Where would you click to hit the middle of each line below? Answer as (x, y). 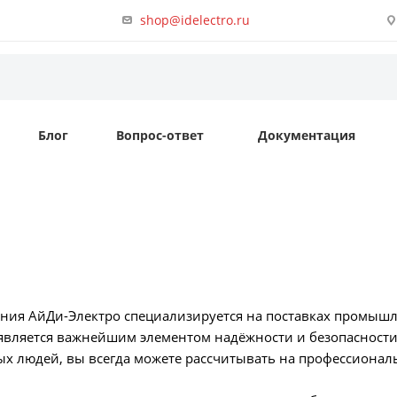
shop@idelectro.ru (195, 19)
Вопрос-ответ (160, 135)
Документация (307, 135)
